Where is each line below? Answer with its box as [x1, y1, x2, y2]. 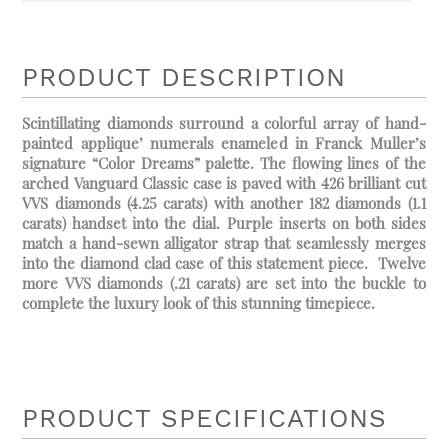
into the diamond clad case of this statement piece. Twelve [22, 253, 426, 274]
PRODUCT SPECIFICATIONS [22, 403, 388, 434]
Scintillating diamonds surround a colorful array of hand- [22, 113, 426, 134]
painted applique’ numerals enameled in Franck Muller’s [22, 133, 426, 154]
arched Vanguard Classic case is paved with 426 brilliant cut [22, 173, 426, 194]
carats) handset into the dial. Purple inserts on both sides [22, 213, 426, 234]
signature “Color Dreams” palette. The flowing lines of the [22, 153, 426, 174]
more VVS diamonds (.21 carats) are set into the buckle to [22, 273, 426, 294]
